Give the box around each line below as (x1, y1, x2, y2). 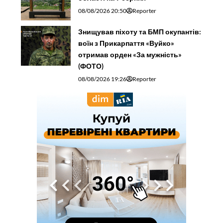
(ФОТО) (78, 61, 104, 70)
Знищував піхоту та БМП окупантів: (78, 27, 202, 36)
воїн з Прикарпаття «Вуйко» (78, 38, 175, 47)
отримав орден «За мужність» (78, 50, 182, 59)
